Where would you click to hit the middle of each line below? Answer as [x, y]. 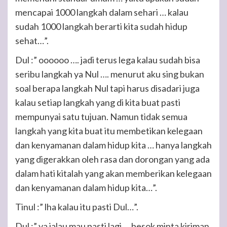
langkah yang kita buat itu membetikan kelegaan [109, 131]
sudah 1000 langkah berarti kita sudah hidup [101, 26]
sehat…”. [32, 41]
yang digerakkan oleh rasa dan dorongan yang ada [112, 159]
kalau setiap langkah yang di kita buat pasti [98, 102]
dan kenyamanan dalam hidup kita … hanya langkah [113, 145]
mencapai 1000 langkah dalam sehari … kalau [102, 12]
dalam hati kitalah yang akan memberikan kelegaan [113, 173]
